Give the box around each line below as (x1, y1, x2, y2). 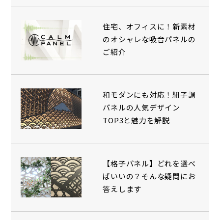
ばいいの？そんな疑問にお (103, 170, 196, 181)
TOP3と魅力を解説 (103, 115, 170, 126)
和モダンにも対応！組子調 (103, 89, 196, 100)
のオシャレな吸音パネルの (103, 34, 196, 45)
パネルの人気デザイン (103, 102, 180, 113)
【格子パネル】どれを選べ (103, 158, 196, 168)
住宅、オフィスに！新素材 (103, 21, 196, 32)
